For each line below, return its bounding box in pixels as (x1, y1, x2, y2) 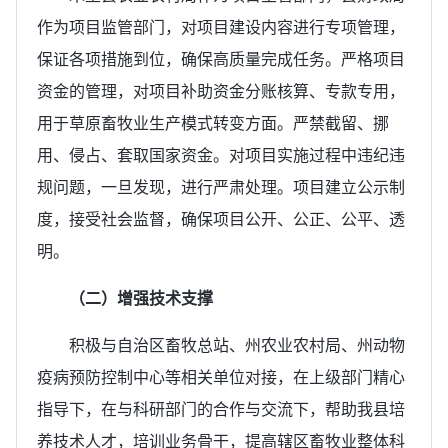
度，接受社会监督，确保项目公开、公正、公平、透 (37, 210, 405, 228)
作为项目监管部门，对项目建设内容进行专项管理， (37, 18, 405, 36)
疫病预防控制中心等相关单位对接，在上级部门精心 (37, 368, 405, 386)
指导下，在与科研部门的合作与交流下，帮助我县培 (37, 400, 405, 418)
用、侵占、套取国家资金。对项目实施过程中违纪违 (37, 146, 405, 164)
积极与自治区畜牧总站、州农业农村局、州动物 (69, 336, 405, 354)
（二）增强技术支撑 (69, 289, 213, 307)
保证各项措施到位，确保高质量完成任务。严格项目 (37, 50, 405, 68)
